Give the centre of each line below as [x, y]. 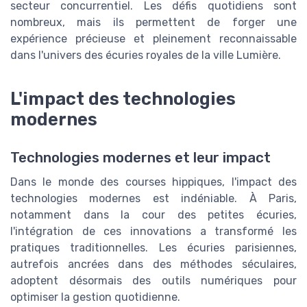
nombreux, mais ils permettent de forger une [153, 22]
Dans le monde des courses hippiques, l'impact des [153, 182]
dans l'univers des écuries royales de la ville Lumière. [146, 55]
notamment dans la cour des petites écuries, [153, 214]
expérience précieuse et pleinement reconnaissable [153, 38]
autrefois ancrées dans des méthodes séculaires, [153, 264]
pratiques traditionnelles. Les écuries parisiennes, [153, 247]
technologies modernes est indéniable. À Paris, [153, 198]
